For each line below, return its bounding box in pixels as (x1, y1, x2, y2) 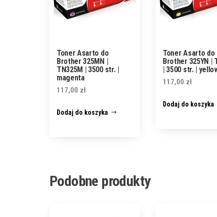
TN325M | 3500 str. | (57, 65, 119, 75)
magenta (57, 73, 85, 83)
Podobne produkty (49, 172, 151, 189)
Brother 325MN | (57, 57, 108, 66)
